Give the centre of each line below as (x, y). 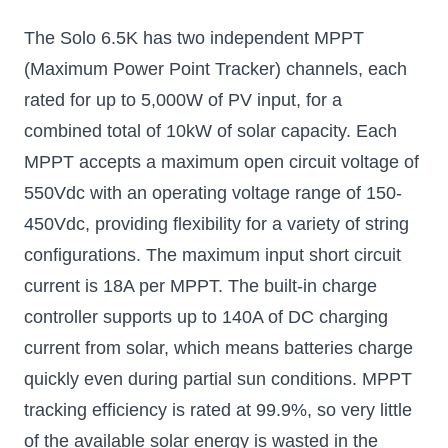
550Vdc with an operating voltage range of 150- (213, 192)
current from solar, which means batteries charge (218, 347)
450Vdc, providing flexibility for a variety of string (216, 223)
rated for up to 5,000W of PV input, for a (183, 99)
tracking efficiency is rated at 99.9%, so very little (218, 409)
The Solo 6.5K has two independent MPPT (194, 37)
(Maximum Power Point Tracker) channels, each (215, 68)
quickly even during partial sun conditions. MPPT (218, 378)
